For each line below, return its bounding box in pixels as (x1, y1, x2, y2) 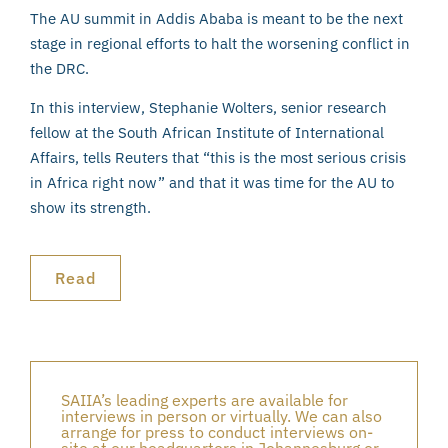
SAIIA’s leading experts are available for (61, 389, 348, 410)
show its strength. (30, 198, 151, 218)
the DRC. (30, 58, 89, 78)
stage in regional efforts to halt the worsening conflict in (30, 33, 410, 53)
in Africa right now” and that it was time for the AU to (30, 173, 394, 193)
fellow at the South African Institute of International (30, 123, 384, 143)
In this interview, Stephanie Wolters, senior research (30, 98, 387, 118)
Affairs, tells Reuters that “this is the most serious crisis (30, 148, 406, 168)
